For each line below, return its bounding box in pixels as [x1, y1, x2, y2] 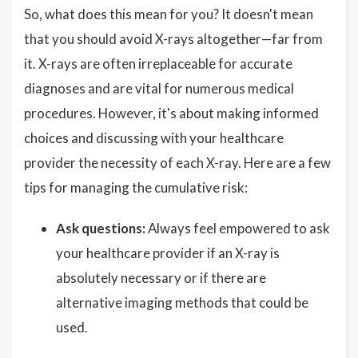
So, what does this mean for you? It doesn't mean [24, 6, 313, 23]
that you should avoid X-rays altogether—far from [24, 30, 323, 48]
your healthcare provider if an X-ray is [56, 245, 280, 262]
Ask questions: [56, 220, 145, 237]
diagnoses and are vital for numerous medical [24, 80, 294, 97]
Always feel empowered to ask [145, 220, 330, 237]
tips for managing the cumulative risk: [24, 179, 248, 197]
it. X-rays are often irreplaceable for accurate [24, 55, 292, 73]
